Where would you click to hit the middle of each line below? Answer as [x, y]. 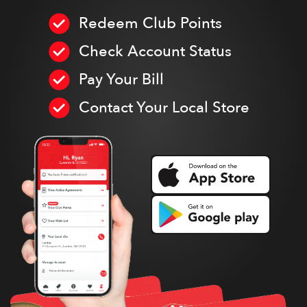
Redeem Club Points [150, 24]
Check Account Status [155, 52]
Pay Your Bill [121, 80]
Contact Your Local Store [164, 108]
